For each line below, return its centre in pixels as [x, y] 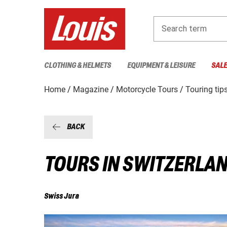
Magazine [91, 89]
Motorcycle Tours [147, 89]
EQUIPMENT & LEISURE [161, 65]
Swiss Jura [62, 197]
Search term [184, 28]
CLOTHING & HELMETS [78, 65]
